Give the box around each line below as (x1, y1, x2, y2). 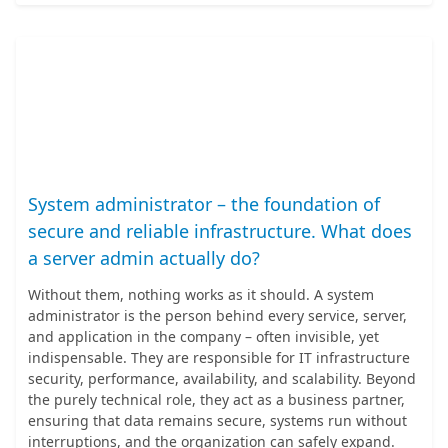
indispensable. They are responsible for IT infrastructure (28, 348, 410, 367)
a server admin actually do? (28, 246, 260, 270)
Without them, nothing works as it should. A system (28, 285, 374, 304)
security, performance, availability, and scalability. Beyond (28, 369, 416, 388)
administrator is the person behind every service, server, (28, 306, 407, 325)
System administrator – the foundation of (28, 192, 380, 216)
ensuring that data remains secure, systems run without (28, 411, 407, 430)
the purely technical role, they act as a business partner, (28, 390, 405, 409)
